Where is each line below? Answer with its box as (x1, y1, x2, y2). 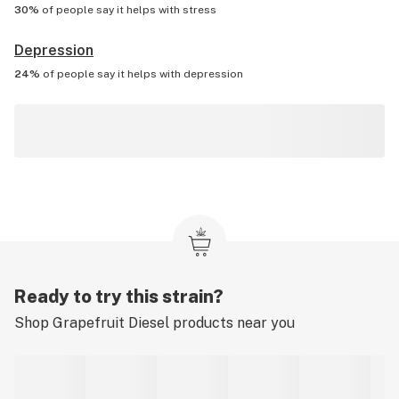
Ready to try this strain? (14, 286, 224, 307)
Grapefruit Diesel (53, 314, 169, 331)
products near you (169, 314, 295, 331)
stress (183, 4, 216, 16)
